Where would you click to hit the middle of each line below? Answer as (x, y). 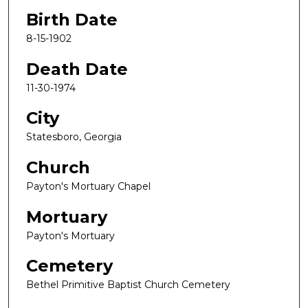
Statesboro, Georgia (74, 137)
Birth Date (72, 20)
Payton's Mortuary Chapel (88, 187)
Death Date (77, 69)
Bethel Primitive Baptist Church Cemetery (128, 285)
